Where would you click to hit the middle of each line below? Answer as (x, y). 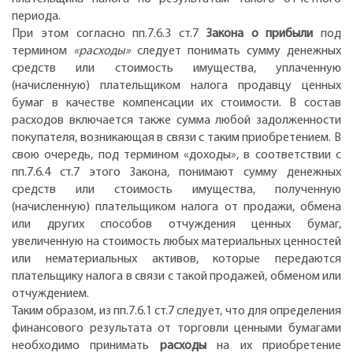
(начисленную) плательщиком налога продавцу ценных (176, 85)
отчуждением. (52, 294)
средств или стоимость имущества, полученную (176, 190)
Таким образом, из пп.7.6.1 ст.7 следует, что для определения (176, 311)
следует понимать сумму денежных (236, 51)
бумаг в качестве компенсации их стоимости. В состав (176, 103)
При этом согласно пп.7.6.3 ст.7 (109, 33)
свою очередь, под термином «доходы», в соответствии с (176, 155)
